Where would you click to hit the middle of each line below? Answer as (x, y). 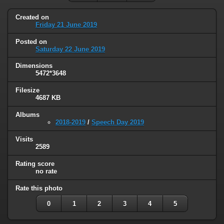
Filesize (27, 90)
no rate (46, 171)
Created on (32, 17)
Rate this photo (39, 188)
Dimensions (34, 66)
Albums (27, 115)
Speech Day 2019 (118, 122)
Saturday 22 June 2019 (70, 49)
